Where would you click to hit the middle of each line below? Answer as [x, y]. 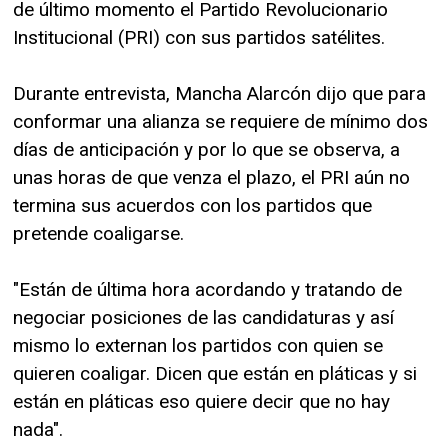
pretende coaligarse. [98, 233]
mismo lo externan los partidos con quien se [198, 345]
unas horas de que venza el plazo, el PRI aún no [211, 177]
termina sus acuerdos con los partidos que [192, 205]
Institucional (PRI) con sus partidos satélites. [199, 37]
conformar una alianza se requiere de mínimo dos [220, 121]
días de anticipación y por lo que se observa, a [206, 149]
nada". [38, 429]
